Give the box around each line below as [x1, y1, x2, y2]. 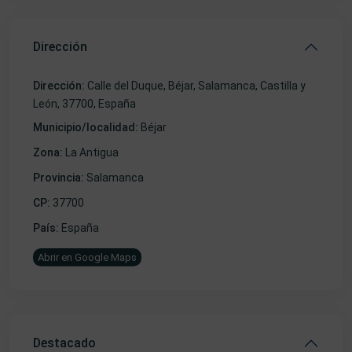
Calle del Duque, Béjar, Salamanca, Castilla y [85, 79, 306, 92]
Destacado [33, 335, 96, 350]
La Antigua [65, 146, 119, 159]
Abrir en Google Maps [38, 251, 137, 263]
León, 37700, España [33, 97, 136, 110]
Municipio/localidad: [33, 121, 138, 134]
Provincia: [33, 171, 84, 184]
